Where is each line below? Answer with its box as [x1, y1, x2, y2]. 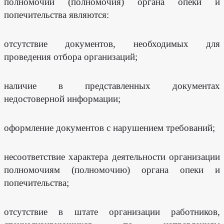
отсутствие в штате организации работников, [4, 206, 220, 217]
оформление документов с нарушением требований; [4, 122, 215, 133]
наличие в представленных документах [4, 80, 220, 91]
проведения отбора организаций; [4, 51, 137, 62]
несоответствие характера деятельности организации [4, 151, 220, 162]
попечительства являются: [4, 9, 109, 20]
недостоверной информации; [4, 93, 120, 104]
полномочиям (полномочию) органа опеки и [4, 164, 220, 175]
